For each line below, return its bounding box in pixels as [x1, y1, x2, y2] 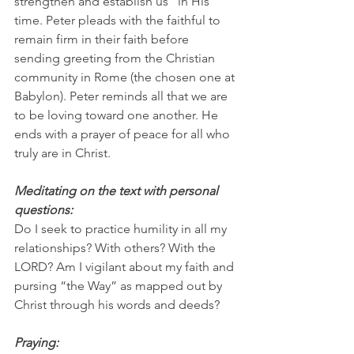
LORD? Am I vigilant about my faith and [14, 259, 237, 275]
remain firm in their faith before [14, 32, 192, 47]
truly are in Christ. [14, 145, 111, 161]
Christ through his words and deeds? [14, 297, 226, 313]
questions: [14, 202, 73, 218]
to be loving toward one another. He [14, 107, 221, 123]
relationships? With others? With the [14, 240, 219, 256]
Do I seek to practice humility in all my [14, 221, 230, 237]
